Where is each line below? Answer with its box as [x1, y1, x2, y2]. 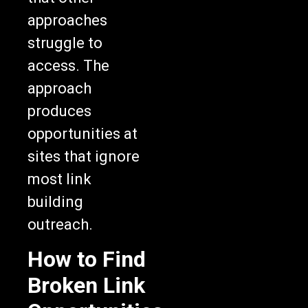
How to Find [27, 245, 146, 272]
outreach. [27, 216, 93, 234]
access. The [27, 57, 109, 75]
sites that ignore [27, 148, 140, 166]
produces [27, 102, 91, 120]
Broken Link [27, 272, 145, 298]
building [27, 193, 83, 211]
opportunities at [27, 125, 137, 143]
